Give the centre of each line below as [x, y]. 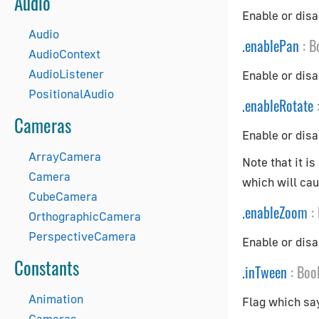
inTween [266, 272]
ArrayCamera [65, 156]
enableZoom [276, 212]
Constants [47, 267]
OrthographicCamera [85, 216]
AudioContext [64, 54]
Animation [56, 299]
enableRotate [279, 105]
